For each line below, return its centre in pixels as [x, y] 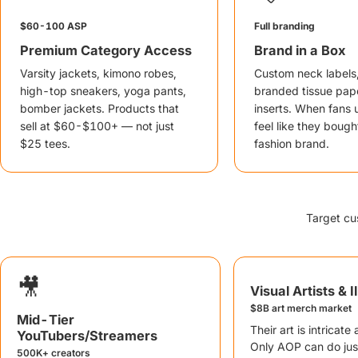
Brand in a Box [300, 50]
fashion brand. [292, 143]
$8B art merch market [301, 308]
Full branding [284, 26]
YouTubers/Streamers [87, 336]
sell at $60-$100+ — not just [97, 126]
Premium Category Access [106, 50]
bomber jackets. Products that [99, 108]
